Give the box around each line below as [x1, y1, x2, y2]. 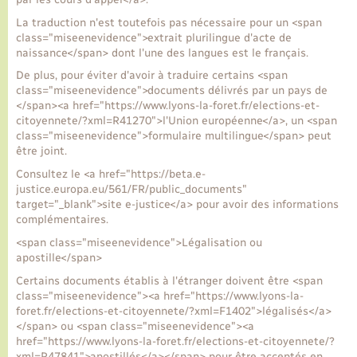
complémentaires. [16, 213, 108, 227]
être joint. [16, 144, 67, 159]
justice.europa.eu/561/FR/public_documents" [16, 182, 247, 197]
